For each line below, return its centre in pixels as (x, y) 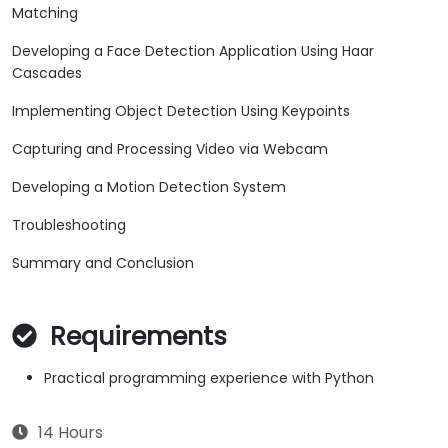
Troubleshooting (69, 225)
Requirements (135, 337)
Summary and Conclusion (103, 263)
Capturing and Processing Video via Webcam (170, 149)
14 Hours (70, 433)
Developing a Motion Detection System (149, 187)
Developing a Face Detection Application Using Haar (193, 51)
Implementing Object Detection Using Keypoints (181, 111)
